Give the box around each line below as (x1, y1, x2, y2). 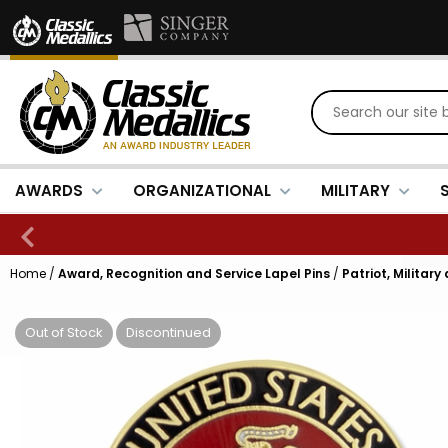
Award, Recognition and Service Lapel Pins (58, 265, 330, 282)
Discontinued (126, 323, 211, 342)
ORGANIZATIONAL (133, 180, 271, 201)
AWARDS (15, 180, 83, 201)
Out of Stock (25, 323, 103, 342)
